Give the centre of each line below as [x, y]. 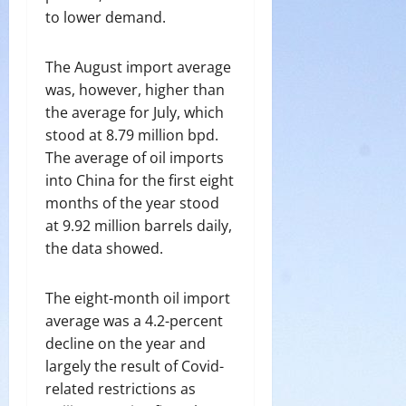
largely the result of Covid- [135, 366]
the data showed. [104, 248]
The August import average [138, 67]
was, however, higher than [135, 90]
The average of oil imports [135, 158]
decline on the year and [126, 343]
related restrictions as [121, 389]
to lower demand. [106, 17]
